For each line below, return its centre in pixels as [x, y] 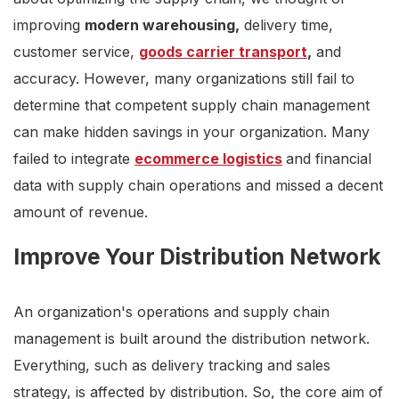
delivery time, [286, 25]
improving [49, 25]
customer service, [76, 52]
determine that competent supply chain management [191, 106]
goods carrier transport [223, 52]
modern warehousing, [162, 25]
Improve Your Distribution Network [197, 257]
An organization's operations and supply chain [171, 312]
